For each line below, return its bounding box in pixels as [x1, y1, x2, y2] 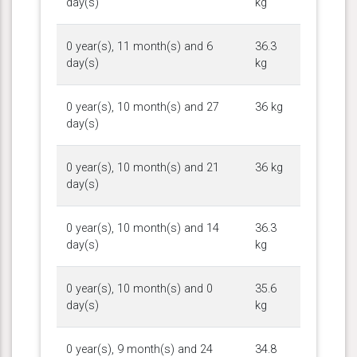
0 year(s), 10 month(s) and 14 [66, 221, 219, 235]
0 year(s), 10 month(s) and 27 [66, 100, 219, 114]
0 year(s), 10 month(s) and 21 [66, 160, 219, 175]
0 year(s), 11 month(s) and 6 [66, 39, 213, 53]
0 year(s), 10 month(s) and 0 [66, 281, 213, 296]
